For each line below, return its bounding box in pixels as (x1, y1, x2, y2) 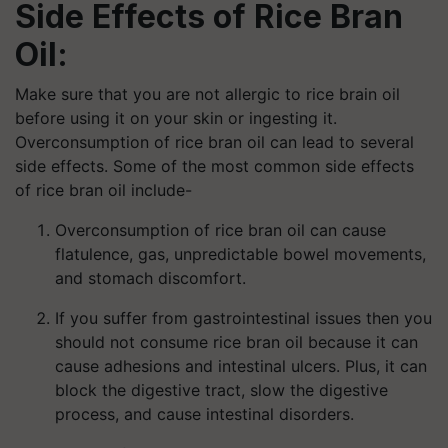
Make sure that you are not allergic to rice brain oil (15, 84, 400, 104)
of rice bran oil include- (15, 180, 192, 200)
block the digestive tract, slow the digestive (55, 380, 388, 400)
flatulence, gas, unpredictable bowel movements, (55, 244, 426, 264)
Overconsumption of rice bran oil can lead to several (15, 132, 414, 152)
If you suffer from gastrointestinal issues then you (55, 308, 432, 328)
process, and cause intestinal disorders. (55, 404, 354, 424)
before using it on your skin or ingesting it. (15, 108, 337, 128)
